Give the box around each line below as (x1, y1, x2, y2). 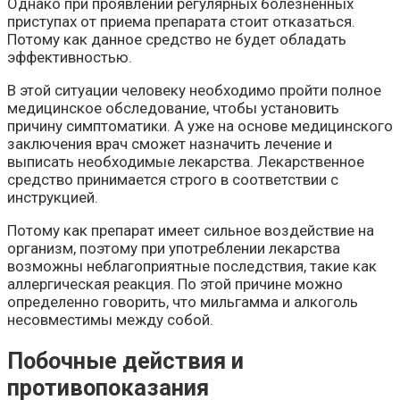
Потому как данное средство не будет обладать (7, 29, 346, 48)
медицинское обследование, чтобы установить (7, 98, 339, 117)
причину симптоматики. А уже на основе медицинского (7, 116, 393, 135)
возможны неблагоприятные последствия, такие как (7, 256, 377, 275)
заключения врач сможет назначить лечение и (7, 134, 332, 153)
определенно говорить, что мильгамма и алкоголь (7, 292, 358, 311)
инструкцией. (7, 187, 98, 206)
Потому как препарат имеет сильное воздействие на (7, 221, 374, 239)
